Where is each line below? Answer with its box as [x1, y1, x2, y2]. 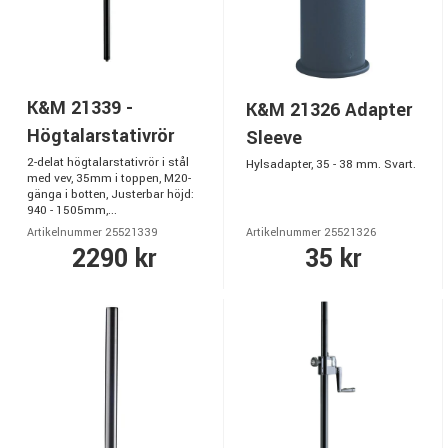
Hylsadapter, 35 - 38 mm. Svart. [246, 156, 416, 173]
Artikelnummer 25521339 [27, 225, 158, 240]
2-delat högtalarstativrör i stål [27, 154, 189, 171]
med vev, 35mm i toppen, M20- [27, 170, 191, 187]
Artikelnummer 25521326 [246, 225, 376, 240]
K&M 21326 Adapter [246, 97, 412, 123]
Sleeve [246, 125, 302, 151]
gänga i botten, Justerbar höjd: [27, 186, 194, 203]
